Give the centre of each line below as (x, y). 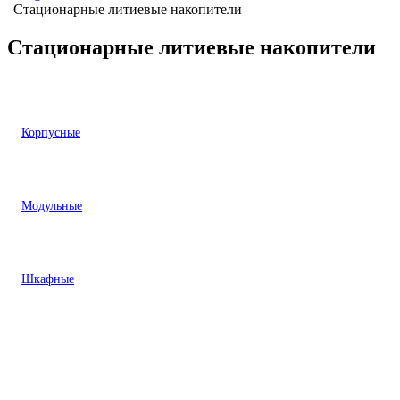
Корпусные (51, 132)
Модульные (52, 205)
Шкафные (48, 279)
